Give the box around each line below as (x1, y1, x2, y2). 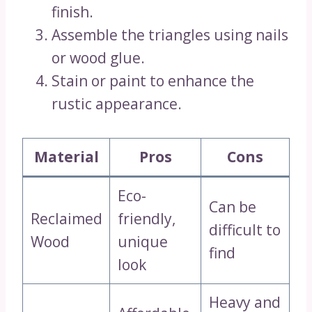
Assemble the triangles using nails (52, 25, 288, 45)
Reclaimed (30, 209, 102, 228)
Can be (208, 197, 256, 217)
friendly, (117, 209, 175, 228)
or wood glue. (52, 48, 145, 68)
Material (33, 147, 99, 166)
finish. (52, 2, 93, 22)
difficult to (208, 220, 281, 240)
